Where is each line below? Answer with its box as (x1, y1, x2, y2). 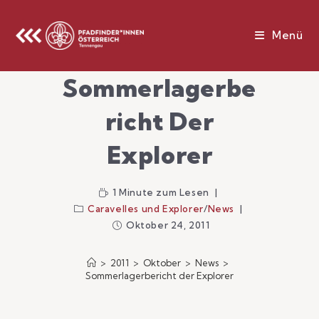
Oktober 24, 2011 (126, 219, 210, 231)
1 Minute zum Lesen (113, 187, 209, 198)
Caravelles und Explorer (88, 203, 204, 214)
